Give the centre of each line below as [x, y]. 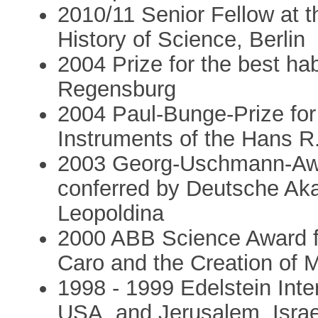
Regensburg [117, 89]
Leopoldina [111, 213]
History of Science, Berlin [182, 39]
